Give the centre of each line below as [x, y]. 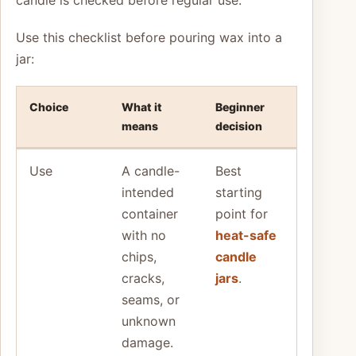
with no [144, 235]
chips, [139, 256]
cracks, [143, 278]
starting [239, 192]
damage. [147, 342]
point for [242, 213]
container [150, 213]
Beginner [240, 106]
